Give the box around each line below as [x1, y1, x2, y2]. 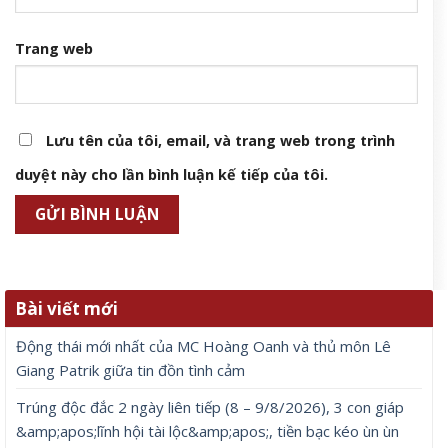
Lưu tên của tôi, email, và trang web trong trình [46, 130, 395, 150]
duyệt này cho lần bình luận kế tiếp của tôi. [15, 164, 328, 184]
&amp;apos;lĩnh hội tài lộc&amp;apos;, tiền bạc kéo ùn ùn [16, 421, 399, 442]
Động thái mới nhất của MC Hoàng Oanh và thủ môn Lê [16, 336, 391, 357]
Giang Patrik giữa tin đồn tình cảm [16, 360, 245, 381]
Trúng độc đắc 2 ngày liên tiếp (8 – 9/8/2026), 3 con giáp [16, 397, 404, 418]
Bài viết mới [15, 297, 118, 321]
